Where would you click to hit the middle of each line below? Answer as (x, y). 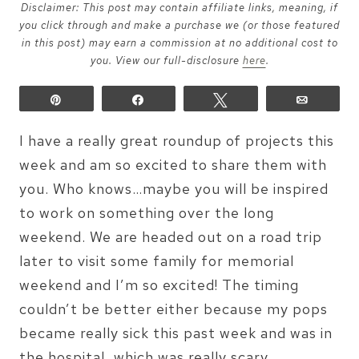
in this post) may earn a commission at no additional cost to (179, 43)
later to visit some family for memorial (157, 261)
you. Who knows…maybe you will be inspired (174, 189)
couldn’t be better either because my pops (173, 309)
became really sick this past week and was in (176, 333)
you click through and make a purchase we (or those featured (179, 25)
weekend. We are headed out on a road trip (171, 237)
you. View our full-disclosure (166, 61)
